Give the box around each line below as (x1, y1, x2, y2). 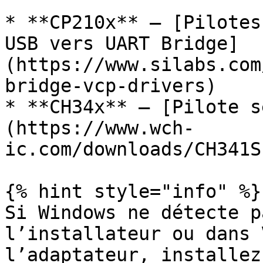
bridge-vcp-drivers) (5, 75, 217, 96)
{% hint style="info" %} (5, 181, 261, 202)
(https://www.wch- (5, 117, 194, 139)
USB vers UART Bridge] (5, 33, 239, 54)
